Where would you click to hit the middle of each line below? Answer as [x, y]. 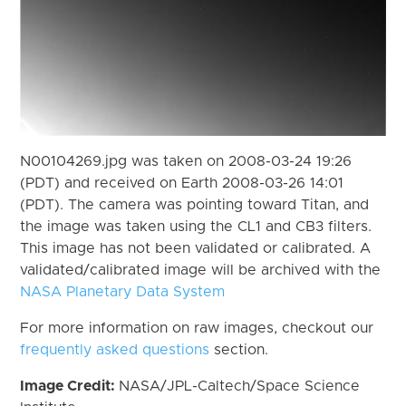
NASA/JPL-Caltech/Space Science [240, 386]
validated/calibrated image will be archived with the [201, 270]
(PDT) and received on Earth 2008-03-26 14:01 [182, 183]
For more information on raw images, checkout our [197, 328]
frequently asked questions [115, 349]
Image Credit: [70, 386]
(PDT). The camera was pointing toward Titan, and [195, 204]
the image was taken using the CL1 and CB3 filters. [196, 226]
